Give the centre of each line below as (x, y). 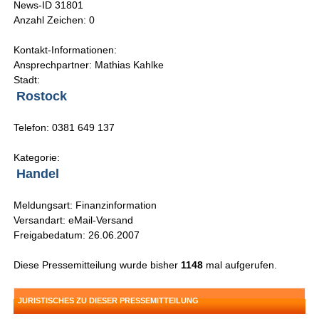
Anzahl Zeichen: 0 (54, 20)
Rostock (42, 96)
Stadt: (27, 80)
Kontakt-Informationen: (66, 50)
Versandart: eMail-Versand (74, 220)
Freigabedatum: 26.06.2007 (77, 235)
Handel (38, 174)
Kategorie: (37, 158)
